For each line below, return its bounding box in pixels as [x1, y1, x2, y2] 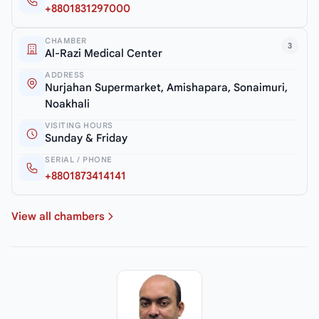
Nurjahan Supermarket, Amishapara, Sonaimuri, [45, 81, 288, 95]
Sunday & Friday [45, 132, 127, 145]
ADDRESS [45, 70, 85, 80]
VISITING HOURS [45, 120, 113, 131]
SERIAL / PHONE [45, 155, 113, 165]
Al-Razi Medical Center [45, 47, 162, 61]
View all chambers [11, 210, 105, 224]
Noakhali [45, 98, 90, 111]
